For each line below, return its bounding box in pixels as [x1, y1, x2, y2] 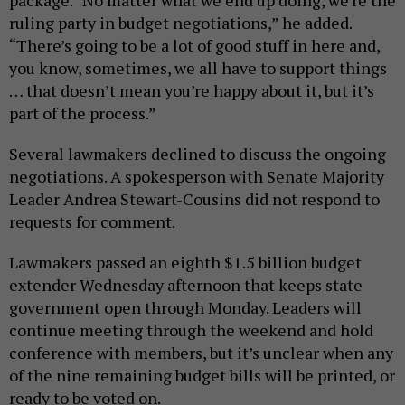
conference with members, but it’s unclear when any [9, 342, 393, 364]
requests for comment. [9, 211, 175, 233]
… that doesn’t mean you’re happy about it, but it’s [9, 80, 374, 102]
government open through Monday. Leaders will [9, 297, 362, 319]
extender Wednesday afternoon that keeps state [9, 274, 363, 297]
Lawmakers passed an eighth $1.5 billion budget [9, 251, 362, 274]
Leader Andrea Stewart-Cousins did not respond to [9, 188, 380, 211]
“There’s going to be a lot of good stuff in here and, [9, 34, 380, 57]
